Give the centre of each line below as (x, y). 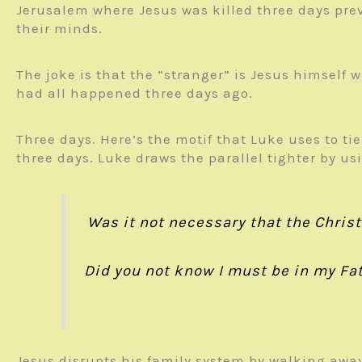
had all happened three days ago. (135, 93)
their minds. (59, 29)
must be (258, 270)
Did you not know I (155, 270)
